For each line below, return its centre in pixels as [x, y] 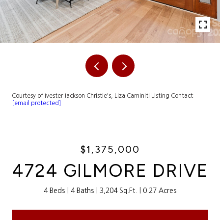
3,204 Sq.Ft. [118, 191]
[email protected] [36, 103]
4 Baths [82, 191]
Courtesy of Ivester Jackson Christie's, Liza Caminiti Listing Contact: [103, 96]
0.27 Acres [160, 191]
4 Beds [54, 191]
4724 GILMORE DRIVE [110, 171]
